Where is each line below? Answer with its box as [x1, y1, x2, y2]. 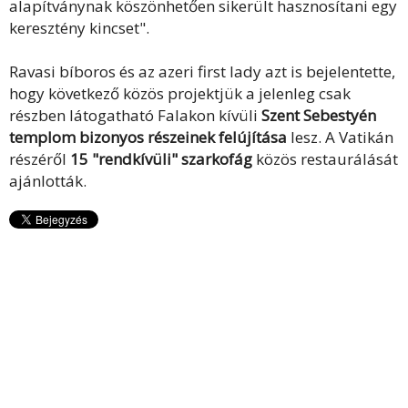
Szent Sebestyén [261, 105, 376, 126]
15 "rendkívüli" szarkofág [70, 148, 256, 169]
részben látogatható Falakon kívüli [9, 105, 261, 126]
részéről [9, 148, 70, 169]
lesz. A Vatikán [287, 127, 393, 148]
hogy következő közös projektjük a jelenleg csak [9, 83, 351, 104]
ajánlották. [9, 170, 87, 191]
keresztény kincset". [9, 17, 149, 38]
